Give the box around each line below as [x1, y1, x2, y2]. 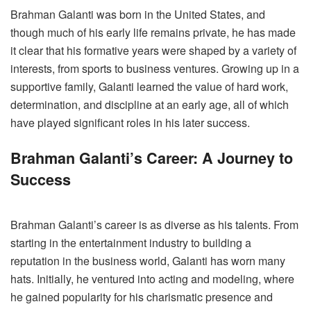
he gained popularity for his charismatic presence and [10, 288, 273, 305]
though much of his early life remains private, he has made [10, 24, 296, 41]
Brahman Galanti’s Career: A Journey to [10, 146, 293, 169]
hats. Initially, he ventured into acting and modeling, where [10, 270, 294, 287]
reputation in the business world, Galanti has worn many [10, 252, 285, 269]
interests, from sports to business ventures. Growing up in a [10, 60, 299, 77]
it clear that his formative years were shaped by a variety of [10, 42, 296, 59]
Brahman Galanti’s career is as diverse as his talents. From [10, 216, 299, 233]
